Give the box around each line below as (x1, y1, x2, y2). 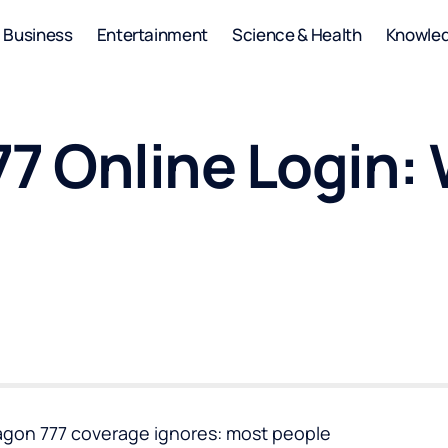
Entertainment (96, 22, 209, 46)
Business (3, 22, 73, 46)
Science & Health (232, 22, 362, 46)
